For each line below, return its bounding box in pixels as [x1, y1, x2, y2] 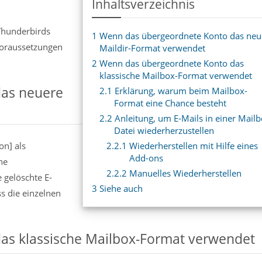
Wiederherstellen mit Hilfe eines [127, 140, 258, 151]
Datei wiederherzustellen [114, 125, 215, 136]
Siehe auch [96, 182, 143, 194]
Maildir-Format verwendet [99, 42, 205, 54]
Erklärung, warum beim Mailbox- [112, 85, 247, 96]
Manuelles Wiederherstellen [127, 167, 242, 179]
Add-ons [129, 152, 163, 164]
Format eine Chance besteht [114, 97, 227, 109]
